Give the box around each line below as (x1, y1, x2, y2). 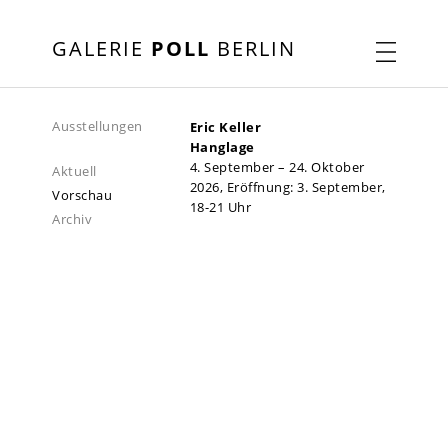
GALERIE (52, 35, 151, 62)
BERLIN (210, 35, 296, 62)
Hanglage (189, 138, 255, 156)
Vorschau (52, 186, 112, 204)
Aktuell (52, 162, 97, 180)
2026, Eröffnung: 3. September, (189, 178, 386, 196)
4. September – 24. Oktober (189, 158, 365, 176)
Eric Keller (189, 118, 262, 136)
